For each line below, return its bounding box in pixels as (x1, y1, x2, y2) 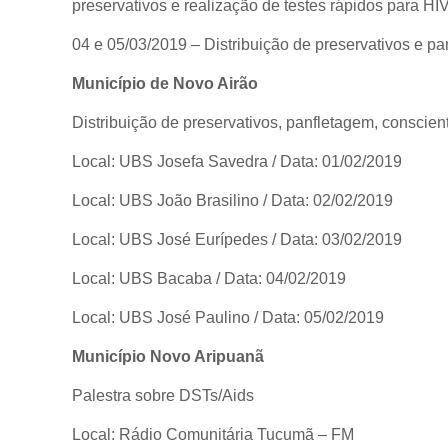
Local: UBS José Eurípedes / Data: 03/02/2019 (72, 230, 402, 248)
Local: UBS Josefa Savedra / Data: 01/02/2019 (72, 152, 402, 170)
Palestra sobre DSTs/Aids (72, 386, 254, 404)
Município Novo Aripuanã (72, 347, 264, 365)
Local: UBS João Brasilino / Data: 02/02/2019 (72, 191, 393, 209)
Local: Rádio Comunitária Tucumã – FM (72, 425, 354, 443)
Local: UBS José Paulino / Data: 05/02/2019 (72, 308, 384, 326)
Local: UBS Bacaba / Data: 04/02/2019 (72, 269, 346, 287)
